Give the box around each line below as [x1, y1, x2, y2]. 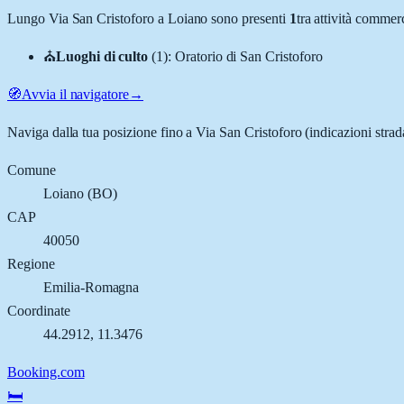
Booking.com [7, 363, 85, 380]
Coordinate [7, 302, 70, 318]
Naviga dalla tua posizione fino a [7, 124, 197, 140]
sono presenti [207, 10, 286, 26]
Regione [7, 255, 55, 271]
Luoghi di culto [55, 48, 149, 64]
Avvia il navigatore [21, 86, 130, 102]
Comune [7, 161, 56, 178]
